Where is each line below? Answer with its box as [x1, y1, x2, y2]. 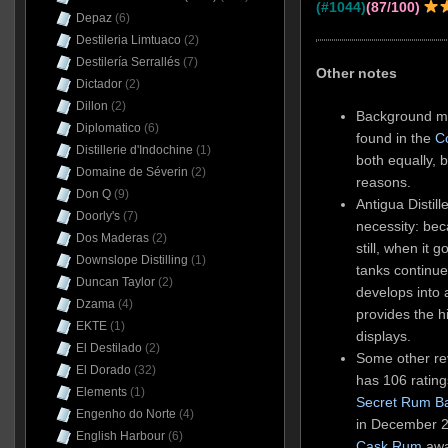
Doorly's [75, 209, 120, 223]
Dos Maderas [75, 231, 149, 245]
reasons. [356, 173, 412, 190]
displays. [356, 327, 412, 344]
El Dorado [75, 363, 131, 377]
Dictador [75, 77, 122, 91]
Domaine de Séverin [75, 165, 188, 179]
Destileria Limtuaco [75, 33, 181, 47]
